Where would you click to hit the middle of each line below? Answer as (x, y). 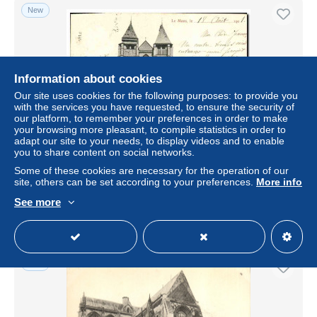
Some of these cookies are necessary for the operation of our (151, 171)
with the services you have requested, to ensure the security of (154, 107)
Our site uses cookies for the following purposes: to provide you (156, 96)
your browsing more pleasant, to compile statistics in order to (150, 129)
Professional (267, 212)
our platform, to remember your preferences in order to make (151, 118)
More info (279, 182)
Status (36, 212)
